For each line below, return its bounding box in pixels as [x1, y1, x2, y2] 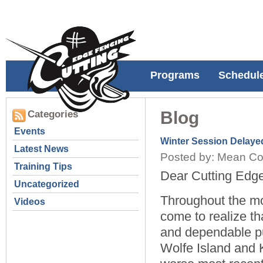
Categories [28, 109, 78, 120]
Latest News [14, 144, 69, 154]
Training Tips [14, 161, 72, 171]
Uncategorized [14, 179, 79, 189]
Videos [14, 197, 45, 207]
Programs [150, 69, 200, 81]
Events [14, 126, 45, 136]
